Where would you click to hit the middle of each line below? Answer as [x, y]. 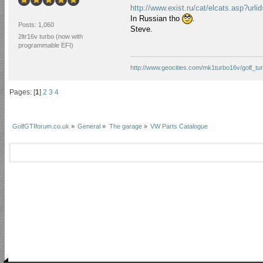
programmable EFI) [45, 45]
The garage [125, 126]
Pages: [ [23, 92]
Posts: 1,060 [36, 24]
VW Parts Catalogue [179, 126]
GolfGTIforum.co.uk [41, 126]
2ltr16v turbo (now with [50, 37]
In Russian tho [156, 19]
